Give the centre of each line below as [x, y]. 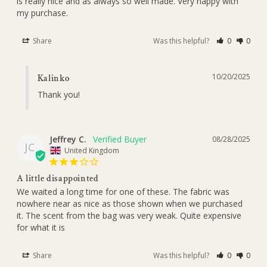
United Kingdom [91, 151]
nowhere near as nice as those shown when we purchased [129, 204]
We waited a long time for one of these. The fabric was [123, 192]
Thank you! [58, 95]
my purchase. [42, 13]
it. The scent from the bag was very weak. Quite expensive [129, 216]
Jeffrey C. [68, 139]
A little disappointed [58, 179]
